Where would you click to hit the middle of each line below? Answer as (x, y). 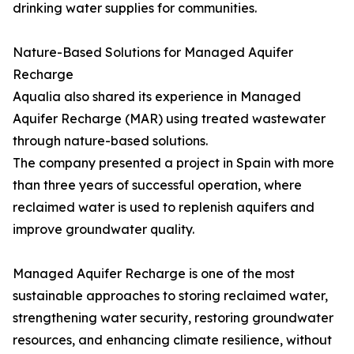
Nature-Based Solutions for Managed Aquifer (153, 53)
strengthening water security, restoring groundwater (173, 318)
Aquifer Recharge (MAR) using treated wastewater (169, 119)
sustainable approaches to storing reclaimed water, (170, 296)
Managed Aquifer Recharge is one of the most (154, 274)
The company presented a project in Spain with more (173, 163)
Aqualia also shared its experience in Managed (157, 97)
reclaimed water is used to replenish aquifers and (164, 207)
